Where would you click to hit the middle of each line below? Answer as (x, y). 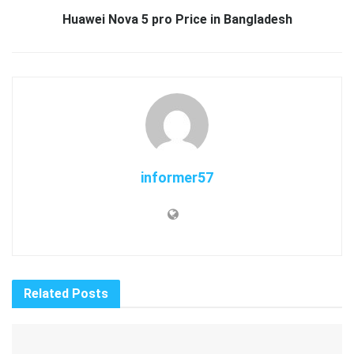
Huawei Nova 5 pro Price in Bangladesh (177, 19)
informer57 (177, 177)
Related (46, 293)
